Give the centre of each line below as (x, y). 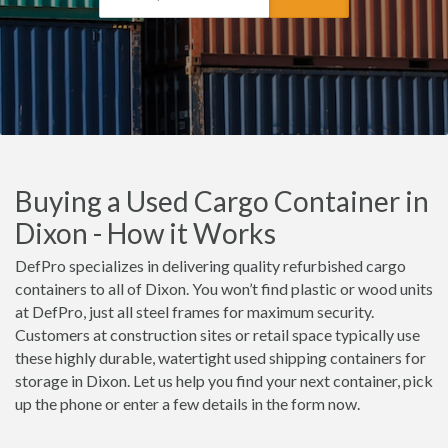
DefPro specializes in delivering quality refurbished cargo (210, 265)
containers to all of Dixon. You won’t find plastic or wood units (224, 288)
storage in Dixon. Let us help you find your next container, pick (224, 380)
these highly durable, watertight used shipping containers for (220, 357)
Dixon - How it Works (145, 233)
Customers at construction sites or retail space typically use (217, 334)
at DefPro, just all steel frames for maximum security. (194, 311)
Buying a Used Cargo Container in (222, 201)
